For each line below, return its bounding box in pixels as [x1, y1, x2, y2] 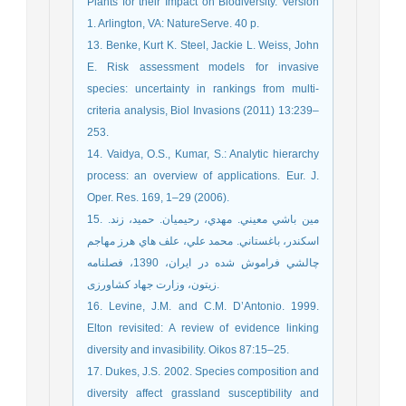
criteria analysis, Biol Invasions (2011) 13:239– [87, 104, 319, 118]
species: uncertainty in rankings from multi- [87, 82, 319, 96]
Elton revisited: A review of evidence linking [87, 322, 319, 335]
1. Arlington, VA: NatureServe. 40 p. [87, 17, 259, 31]
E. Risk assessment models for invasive [87, 61, 319, 74]
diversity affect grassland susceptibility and [87, 387, 319, 401]
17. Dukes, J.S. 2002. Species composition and [87, 365, 319, 379]
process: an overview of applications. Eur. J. [87, 169, 319, 183]
